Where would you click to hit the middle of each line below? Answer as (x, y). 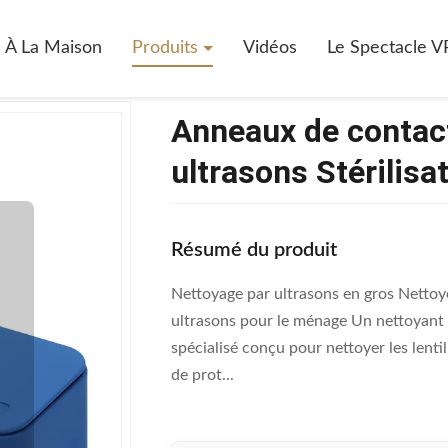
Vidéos (270, 48)
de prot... (202, 375)
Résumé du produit (254, 250)
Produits (167, 48)
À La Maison (53, 48)
